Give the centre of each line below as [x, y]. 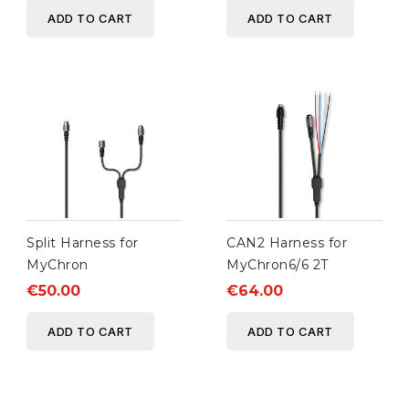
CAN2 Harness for [287, 243]
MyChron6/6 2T [278, 265]
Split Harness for [83, 243]
